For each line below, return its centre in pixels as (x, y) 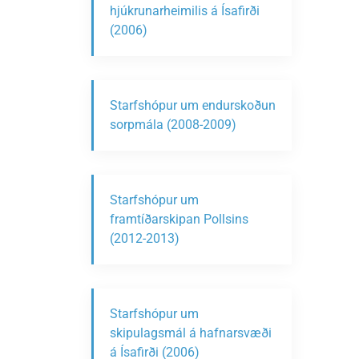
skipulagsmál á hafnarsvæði (191, 333)
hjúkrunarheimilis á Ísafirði (185, 11)
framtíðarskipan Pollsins (179, 219)
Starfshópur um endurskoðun (193, 105)
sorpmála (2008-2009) (173, 125)
